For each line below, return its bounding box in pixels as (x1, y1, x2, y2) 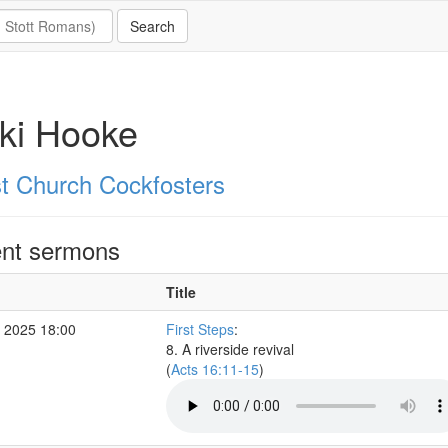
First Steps (165, 319, 234, 339)
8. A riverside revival (165, 339, 294, 359)
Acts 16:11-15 (170, 359, 259, 379)
